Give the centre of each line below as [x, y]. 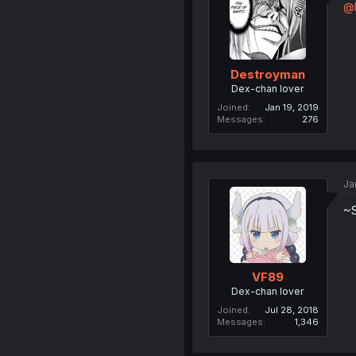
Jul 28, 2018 [291, 310]
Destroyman [267, 74]
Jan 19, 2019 [291, 107]
